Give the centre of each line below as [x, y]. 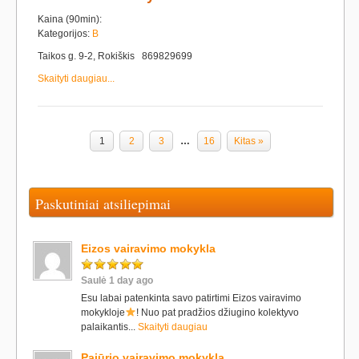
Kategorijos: [65, 34]
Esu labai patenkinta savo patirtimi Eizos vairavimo [191, 298]
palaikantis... [109, 327]
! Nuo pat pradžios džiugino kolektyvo [217, 313]
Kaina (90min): [70, 19]
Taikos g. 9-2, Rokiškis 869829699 [115, 56]
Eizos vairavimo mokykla [148, 248]
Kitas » [249, 141]
